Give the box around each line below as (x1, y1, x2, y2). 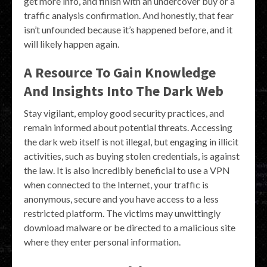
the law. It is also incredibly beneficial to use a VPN (24, 164, 230, 176)
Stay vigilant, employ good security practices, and (24, 107, 224, 119)
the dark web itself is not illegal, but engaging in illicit (24, 136, 238, 147)
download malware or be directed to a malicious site (24, 222, 235, 233)
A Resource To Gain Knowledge (24, 63, 216, 82)
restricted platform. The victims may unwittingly (24, 207, 221, 219)
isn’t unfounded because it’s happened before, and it (24, 24, 232, 35)
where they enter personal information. (24, 236, 181, 247)
